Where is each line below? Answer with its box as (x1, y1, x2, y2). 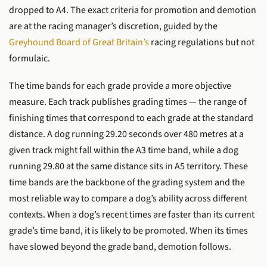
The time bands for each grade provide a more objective (9, 79, 231, 92)
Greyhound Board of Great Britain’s (9, 36, 149, 49)
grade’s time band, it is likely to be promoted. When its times (9, 223, 248, 237)
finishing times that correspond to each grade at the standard (9, 111, 253, 125)
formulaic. (9, 52, 50, 66)
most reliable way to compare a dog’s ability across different (9, 191, 247, 205)
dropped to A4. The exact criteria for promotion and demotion (9, 4, 256, 17)
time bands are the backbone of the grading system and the (9, 175, 245, 189)
